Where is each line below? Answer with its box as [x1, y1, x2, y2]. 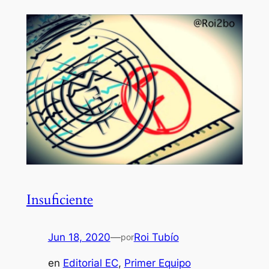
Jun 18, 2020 [47, 231, 110, 243]
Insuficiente [26, 190, 93, 209]
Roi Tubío [133, 231, 179, 243]
